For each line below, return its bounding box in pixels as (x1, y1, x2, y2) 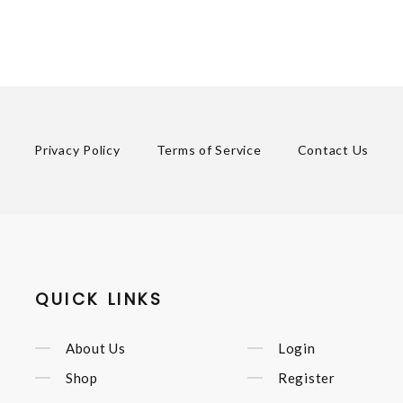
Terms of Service (156, 141, 262, 157)
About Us (65, 339, 126, 356)
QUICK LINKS (34, 287, 164, 310)
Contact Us (297, 141, 369, 157)
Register (277, 369, 336, 386)
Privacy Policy (34, 141, 121, 157)
